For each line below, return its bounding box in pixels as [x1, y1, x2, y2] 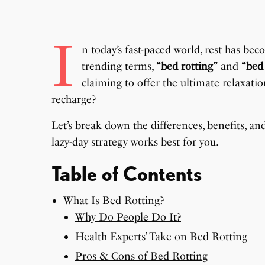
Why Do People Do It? [75, 210, 181, 224]
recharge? [51, 92, 96, 106]
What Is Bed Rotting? [63, 193, 164, 207]
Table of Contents [51, 161, 202, 186]
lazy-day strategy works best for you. [51, 135, 219, 148]
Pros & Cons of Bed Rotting [75, 249, 208, 263]
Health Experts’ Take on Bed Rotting [75, 230, 247, 243]
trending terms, [81, 59, 156, 73]
